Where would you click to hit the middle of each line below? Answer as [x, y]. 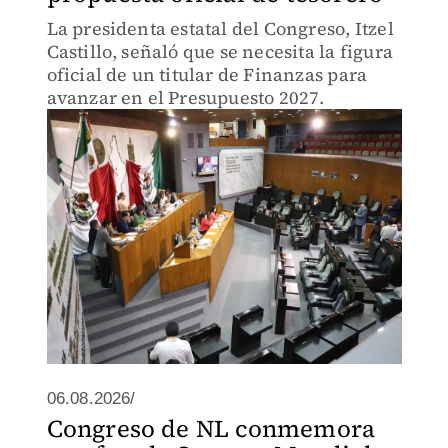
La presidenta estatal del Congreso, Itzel [220, 28]
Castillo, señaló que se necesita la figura [219, 51]
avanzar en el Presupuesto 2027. [185, 97]
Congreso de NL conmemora [211, 428]
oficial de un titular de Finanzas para [207, 74]
